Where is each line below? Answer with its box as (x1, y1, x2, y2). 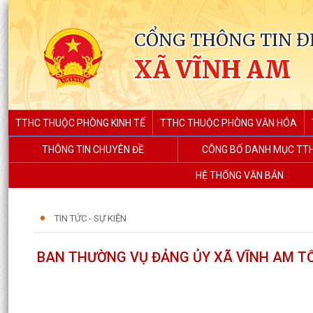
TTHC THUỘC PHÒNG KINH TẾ (15, 117, 145, 129)
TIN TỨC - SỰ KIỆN (54, 213, 126, 224)
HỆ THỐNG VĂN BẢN (195, 170, 284, 181)
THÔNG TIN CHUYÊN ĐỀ (42, 144, 145, 155)
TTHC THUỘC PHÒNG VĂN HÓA (160, 117, 297, 129)
